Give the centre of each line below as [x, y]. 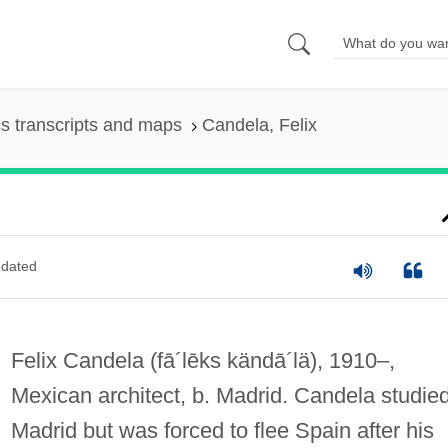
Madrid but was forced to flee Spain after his [222, 430]
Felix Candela [80, 360]
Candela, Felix [259, 125]
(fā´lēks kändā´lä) [233, 360]
